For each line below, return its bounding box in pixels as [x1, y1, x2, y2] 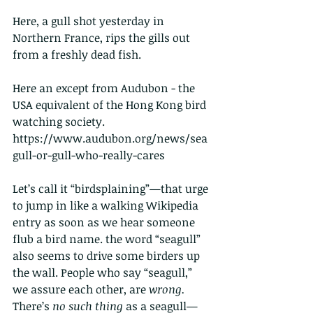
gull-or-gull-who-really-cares [13, 147, 165, 163]
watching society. [13, 114, 105, 130]
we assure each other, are [13, 282, 149, 298]
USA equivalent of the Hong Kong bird [13, 97, 209, 113]
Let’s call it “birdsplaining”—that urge [13, 181, 211, 197]
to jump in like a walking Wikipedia [13, 198, 201, 214]
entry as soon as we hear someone [13, 214, 198, 231]
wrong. [149, 282, 188, 298]
